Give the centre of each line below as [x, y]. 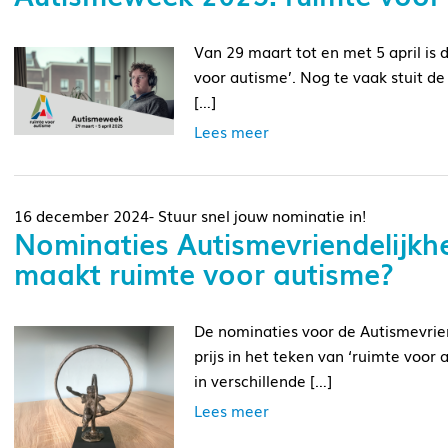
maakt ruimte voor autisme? [204, 272]
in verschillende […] [263, 379]
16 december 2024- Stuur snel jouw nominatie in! [190, 214]
